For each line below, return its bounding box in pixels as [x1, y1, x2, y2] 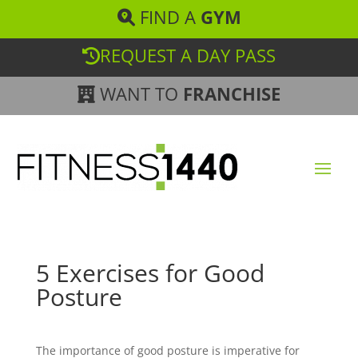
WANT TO [95, 82, 183, 105]
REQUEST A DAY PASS [100, 43, 276, 67]
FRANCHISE [183, 82, 280, 105]
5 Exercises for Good [35, 257, 265, 289]
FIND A [134, 5, 201, 29]
